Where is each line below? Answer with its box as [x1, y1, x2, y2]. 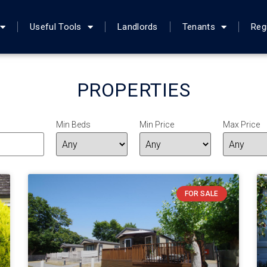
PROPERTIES [76, 79, 191, 101]
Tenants [182, 21, 215, 32]
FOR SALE [185, 190, 219, 198]
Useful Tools [30, 21, 82, 32]
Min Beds [56, 120, 91, 129]
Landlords [117, 21, 158, 32]
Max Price [223, 120, 260, 129]
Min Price [139, 120, 174, 129]
